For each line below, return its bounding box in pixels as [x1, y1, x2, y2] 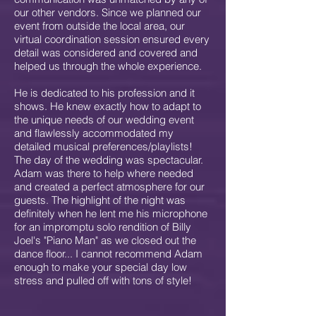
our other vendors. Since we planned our [14, 6, 201, 19]
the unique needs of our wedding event [14, 113, 194, 126]
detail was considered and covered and [14, 46, 197, 59]
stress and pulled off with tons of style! [14, 274, 192, 287]
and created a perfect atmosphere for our [14, 180, 205, 193]
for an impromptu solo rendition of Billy [14, 220, 191, 233]
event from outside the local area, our [14, 19, 185, 32]
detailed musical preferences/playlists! [14, 140, 193, 153]
